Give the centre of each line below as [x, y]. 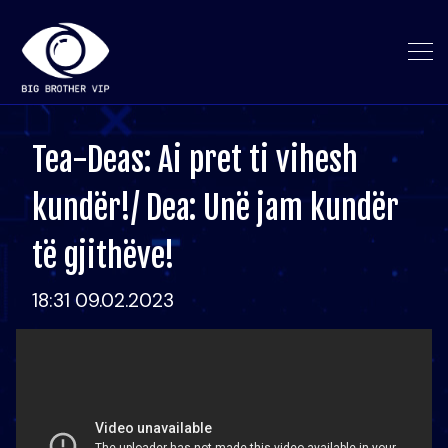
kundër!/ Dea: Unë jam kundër [215, 208]
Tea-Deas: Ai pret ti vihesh [195, 160]
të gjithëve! [103, 256]
